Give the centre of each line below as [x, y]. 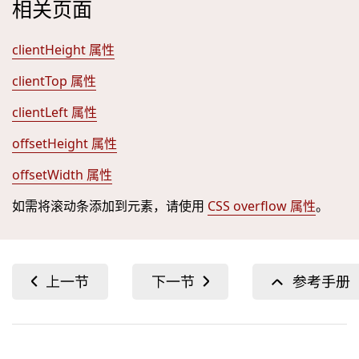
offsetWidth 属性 [62, 175]
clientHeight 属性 [63, 50]
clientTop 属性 [54, 81]
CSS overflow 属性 [262, 206]
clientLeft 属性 [54, 112]
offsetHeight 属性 [65, 143]
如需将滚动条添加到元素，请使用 [110, 206]
